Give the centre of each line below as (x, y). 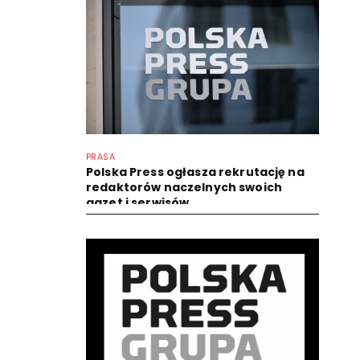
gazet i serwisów (138, 202)
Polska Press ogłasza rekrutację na (195, 172)
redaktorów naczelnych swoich (184, 187)
